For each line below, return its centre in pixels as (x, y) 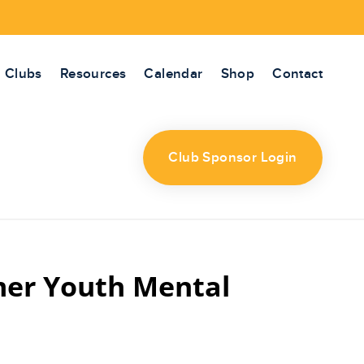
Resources (93, 74)
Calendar (173, 74)
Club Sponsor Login (233, 158)
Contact (297, 74)
